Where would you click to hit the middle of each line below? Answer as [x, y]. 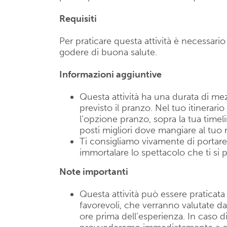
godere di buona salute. [108, 52]
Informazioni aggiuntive [110, 74]
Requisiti [78, 19]
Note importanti [94, 172]
